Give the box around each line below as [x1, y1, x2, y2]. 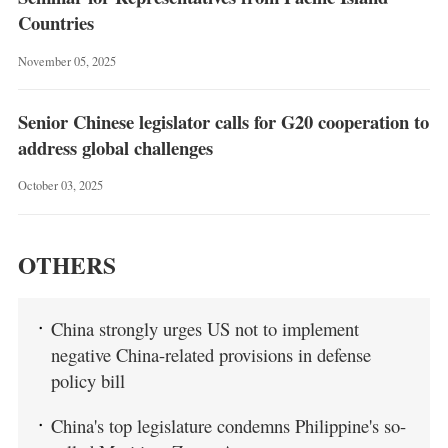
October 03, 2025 [17, 177, 103, 194]
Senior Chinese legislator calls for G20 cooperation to [17, 107, 429, 135]
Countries [17, 9, 94, 37]
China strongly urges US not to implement [50, 316, 359, 342]
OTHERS [17, 248, 116, 283]
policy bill [50, 368, 125, 394]
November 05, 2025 [17, 52, 116, 69]
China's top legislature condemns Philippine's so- [50, 412, 406, 438]
